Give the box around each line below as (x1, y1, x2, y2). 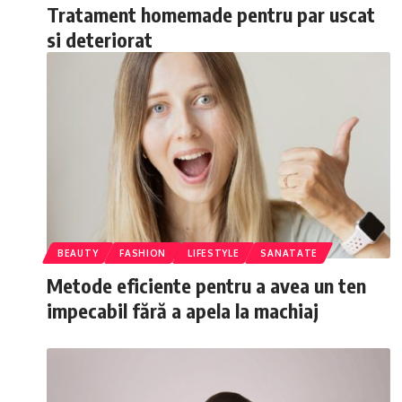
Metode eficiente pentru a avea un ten (47, 273, 366, 298)
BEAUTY (57, 248, 99, 258)
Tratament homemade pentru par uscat (47, 2, 375, 27)
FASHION (119, 248, 167, 258)
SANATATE (260, 248, 319, 258)
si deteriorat (47, 27, 153, 52)
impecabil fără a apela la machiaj (47, 298, 319, 323)
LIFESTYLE (188, 248, 240, 258)
